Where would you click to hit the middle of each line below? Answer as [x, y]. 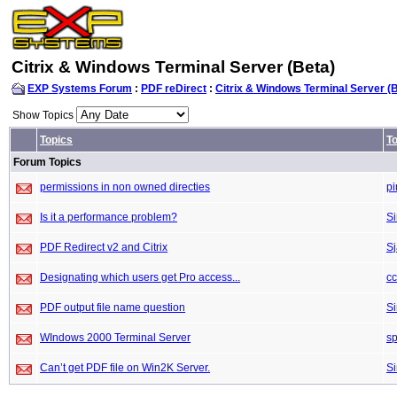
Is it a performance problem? [109, 217]
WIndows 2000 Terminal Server [115, 338]
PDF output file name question [113, 307]
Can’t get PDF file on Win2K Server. [125, 368]
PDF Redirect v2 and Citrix [104, 247]
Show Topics [44, 115]
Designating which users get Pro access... [140, 277]
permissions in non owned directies [125, 187]
